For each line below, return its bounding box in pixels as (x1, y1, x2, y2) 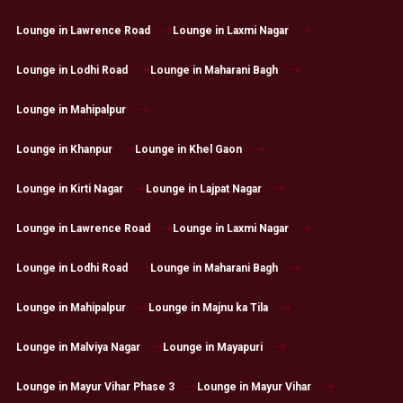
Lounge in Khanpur (15, 143, 112, 157)
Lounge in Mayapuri (162, 341, 263, 354)
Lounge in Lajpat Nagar (145, 183, 262, 196)
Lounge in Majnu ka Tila (148, 301, 268, 315)
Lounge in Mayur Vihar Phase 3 (15, 381, 175, 394)
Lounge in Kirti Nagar (15, 183, 123, 196)
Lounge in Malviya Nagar (15, 341, 140, 354)
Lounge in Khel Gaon (134, 143, 242, 157)
